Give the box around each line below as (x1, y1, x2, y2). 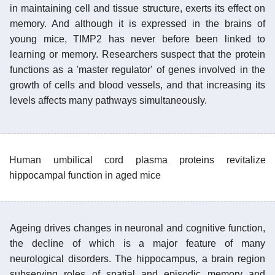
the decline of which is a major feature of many (10, 238, 265, 249)
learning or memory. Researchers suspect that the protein (10, 48, 265, 60)
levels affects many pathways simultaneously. (10, 95, 207, 106)
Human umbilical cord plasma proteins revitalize (9, 154, 266, 165)
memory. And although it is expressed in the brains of (10, 18, 265, 29)
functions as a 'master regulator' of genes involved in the (10, 64, 265, 75)
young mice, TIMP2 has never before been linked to (10, 33, 265, 44)
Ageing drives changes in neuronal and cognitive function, (10, 222, 265, 233)
